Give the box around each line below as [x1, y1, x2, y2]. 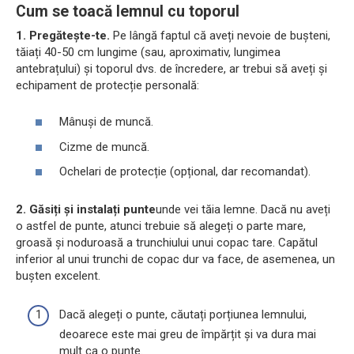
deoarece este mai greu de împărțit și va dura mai [59, 326, 316, 341]
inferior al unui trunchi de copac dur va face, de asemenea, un [16, 252, 335, 267]
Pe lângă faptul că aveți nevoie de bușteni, [110, 28, 330, 43]
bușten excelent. [16, 269, 100, 284]
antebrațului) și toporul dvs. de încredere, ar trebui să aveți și [16, 61, 327, 76]
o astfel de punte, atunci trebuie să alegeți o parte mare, [16, 219, 306, 234]
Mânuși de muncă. [59, 115, 153, 130]
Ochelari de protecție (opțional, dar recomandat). [59, 164, 311, 179]
